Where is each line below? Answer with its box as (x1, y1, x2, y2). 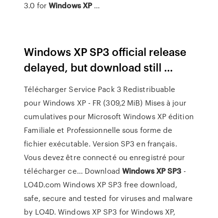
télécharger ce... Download (24, 165, 122, 176)
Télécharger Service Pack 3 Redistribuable (24, 84, 176, 94)
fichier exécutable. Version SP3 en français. (24, 138, 177, 149)
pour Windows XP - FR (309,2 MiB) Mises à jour (24, 97, 186, 108)
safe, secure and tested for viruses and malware (24, 193, 193, 203)
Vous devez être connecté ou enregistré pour (24, 152, 185, 163)
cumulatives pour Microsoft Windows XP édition (24, 111, 194, 122)
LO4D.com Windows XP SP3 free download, (24, 179, 178, 190)
